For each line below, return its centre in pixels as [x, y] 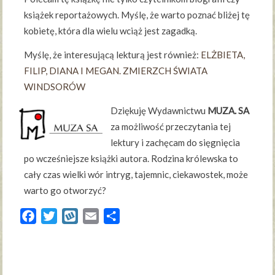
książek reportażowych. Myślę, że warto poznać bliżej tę [137, 15]
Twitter [73, 217]
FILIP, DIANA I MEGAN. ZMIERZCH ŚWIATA [116, 71]
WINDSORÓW [55, 87]
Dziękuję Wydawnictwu [159, 111]
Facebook [58, 217]
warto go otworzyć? [65, 191]
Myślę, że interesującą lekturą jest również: [113, 55]
